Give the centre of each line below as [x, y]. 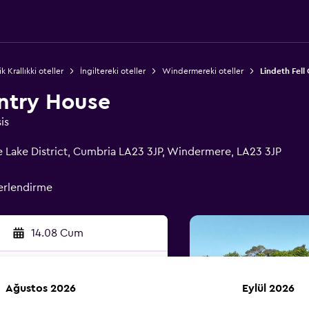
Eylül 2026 [268, 288]
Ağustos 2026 [41, 288]
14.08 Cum [57, 233]
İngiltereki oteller [112, 71]
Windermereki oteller [202, 71]
